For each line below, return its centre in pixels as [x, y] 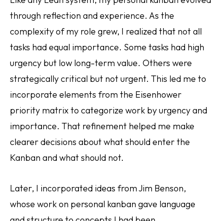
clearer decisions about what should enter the [100, 142]
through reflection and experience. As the [92, 16]
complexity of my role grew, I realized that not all [106, 31]
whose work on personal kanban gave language [103, 204]
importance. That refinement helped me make [102, 126]
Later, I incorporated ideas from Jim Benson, [98, 188]
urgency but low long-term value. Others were [101, 63]
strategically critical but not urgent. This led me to [108, 79]
